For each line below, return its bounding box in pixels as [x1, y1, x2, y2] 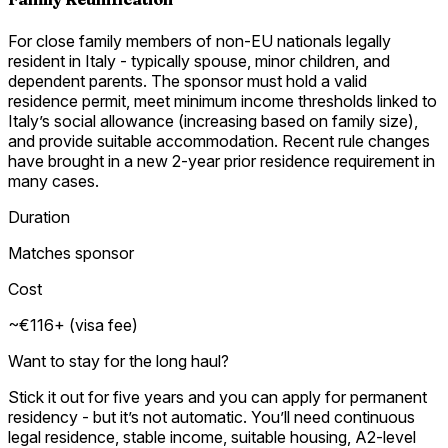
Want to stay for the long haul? [8, 350, 229, 371]
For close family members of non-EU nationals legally [8, 30, 391, 51]
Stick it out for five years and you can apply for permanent [8, 386, 427, 407]
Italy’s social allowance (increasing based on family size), [8, 110, 418, 131]
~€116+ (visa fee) [8, 314, 138, 335]
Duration [8, 206, 70, 227]
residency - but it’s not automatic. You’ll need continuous [8, 406, 415, 427]
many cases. [8, 170, 99, 191]
